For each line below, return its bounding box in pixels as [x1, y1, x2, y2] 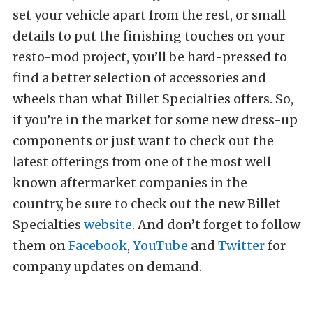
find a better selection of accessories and [13, 70, 266, 86]
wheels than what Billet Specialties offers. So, [13, 91, 293, 107]
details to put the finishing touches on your [13, 28, 285, 44]
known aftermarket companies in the [13, 175, 247, 191]
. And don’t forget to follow [132, 217, 300, 233]
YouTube [133, 238, 188, 254]
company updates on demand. [13, 259, 202, 275]
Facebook [68, 238, 127, 254]
